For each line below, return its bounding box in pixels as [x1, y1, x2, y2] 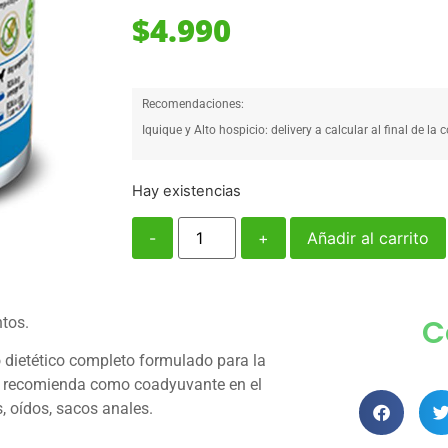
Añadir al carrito [307, 227, 430, 248]
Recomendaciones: [142, 96, 244, 111]
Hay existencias [132, 182, 241, 201]
